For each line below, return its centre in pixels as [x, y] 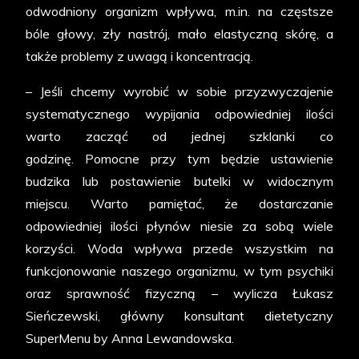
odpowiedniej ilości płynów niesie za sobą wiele [179, 226]
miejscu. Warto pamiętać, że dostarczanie [179, 204]
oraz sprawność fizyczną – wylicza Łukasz [179, 294]
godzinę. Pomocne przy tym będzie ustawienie [179, 159]
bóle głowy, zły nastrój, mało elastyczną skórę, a [179, 34]
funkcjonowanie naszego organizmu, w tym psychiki [179, 271]
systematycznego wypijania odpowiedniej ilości [179, 114]
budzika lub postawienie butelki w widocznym [179, 182]
